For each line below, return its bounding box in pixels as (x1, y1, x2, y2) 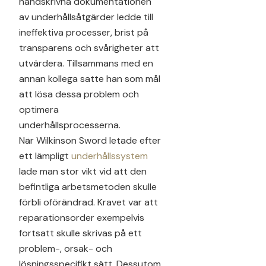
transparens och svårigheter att (19, 41, 159, 54)
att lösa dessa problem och (19, 87, 139, 100)
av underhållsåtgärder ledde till (19, 10, 153, 23)
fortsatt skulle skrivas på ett (19, 226, 142, 239)
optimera (19, 103, 59, 116)
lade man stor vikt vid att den (19, 164, 147, 178)
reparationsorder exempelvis (19, 211, 144, 224)
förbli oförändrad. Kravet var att (19, 195, 158, 208)
